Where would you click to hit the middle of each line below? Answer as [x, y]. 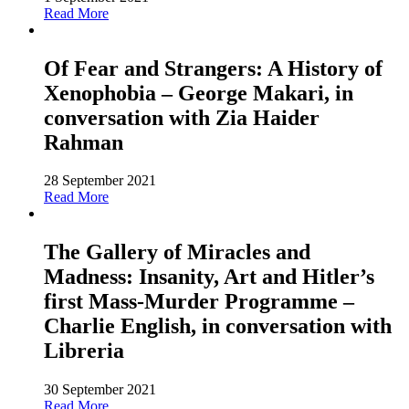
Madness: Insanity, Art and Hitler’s [209, 277]
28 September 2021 [100, 181]
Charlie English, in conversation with [218, 326]
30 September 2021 [100, 390]
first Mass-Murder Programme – [199, 302]
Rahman [84, 142]
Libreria [84, 351]
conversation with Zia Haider [182, 117]
